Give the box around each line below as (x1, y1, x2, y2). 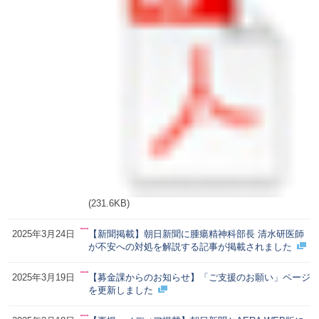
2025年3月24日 (11, 228, 75, 239)
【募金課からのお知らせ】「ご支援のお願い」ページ (88, 271, 310, 283)
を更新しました (88, 284, 153, 296)
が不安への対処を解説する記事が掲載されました (88, 241, 292, 252)
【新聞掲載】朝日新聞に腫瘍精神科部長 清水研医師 (88, 228, 304, 239)
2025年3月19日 (11, 271, 75, 283)
